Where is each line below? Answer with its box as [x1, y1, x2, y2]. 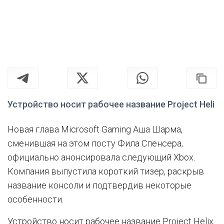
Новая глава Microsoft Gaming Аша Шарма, [7, 123, 182, 134]
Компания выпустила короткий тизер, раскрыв [7, 165, 204, 176]
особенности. [7, 193, 63, 204]
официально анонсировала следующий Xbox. [7, 151, 195, 162]
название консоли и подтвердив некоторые [7, 179, 191, 190]
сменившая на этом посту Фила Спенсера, [7, 137, 183, 148]
